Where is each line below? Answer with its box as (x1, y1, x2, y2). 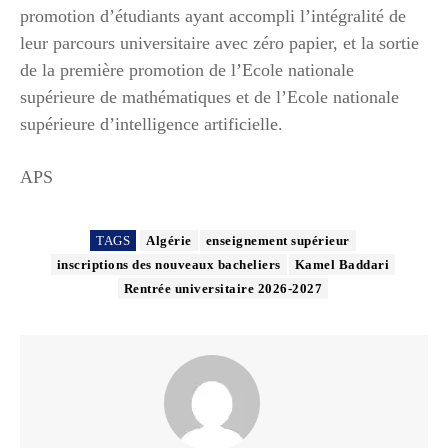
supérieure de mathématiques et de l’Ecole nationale (20, 86, 399, 107)
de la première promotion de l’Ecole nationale (20, 59, 354, 80)
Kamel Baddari (294, 256, 390, 272)
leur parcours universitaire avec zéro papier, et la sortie (20, 32, 419, 53)
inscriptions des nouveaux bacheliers (56, 256, 281, 272)
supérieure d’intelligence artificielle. (20, 113, 283, 134)
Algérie (146, 232, 192, 248)
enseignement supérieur (205, 232, 350, 248)
